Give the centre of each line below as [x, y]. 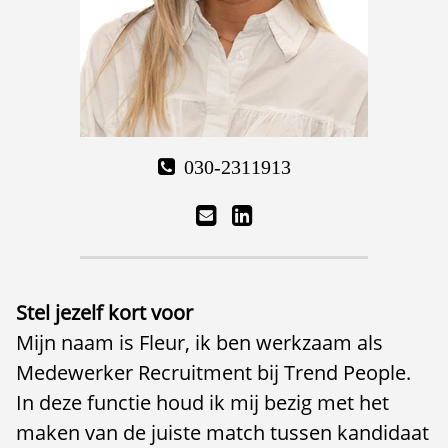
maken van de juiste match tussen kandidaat [222, 432]
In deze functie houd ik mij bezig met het [202, 402]
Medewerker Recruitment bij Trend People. [213, 372]
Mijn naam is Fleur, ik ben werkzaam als [199, 342]
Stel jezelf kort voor [104, 312]
